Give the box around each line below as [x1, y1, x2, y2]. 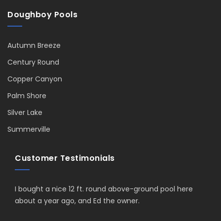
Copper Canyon [7, 74, 62, 84]
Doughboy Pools [7, 8, 77, 20]
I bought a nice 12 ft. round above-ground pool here [15, 184, 193, 194]
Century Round [7, 57, 59, 67]
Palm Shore [7, 90, 46, 101]
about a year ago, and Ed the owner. [15, 195, 140, 206]
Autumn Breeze [7, 40, 61, 50]
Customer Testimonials [15, 152, 115, 164]
